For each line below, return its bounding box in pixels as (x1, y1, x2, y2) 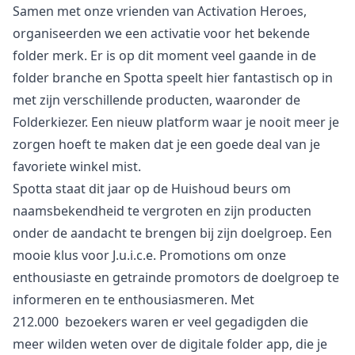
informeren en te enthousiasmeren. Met (13, 291, 254, 308)
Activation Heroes (197, 2, 303, 20)
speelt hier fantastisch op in (163, 69, 333, 86)
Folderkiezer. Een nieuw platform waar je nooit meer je (13, 113, 339, 131)
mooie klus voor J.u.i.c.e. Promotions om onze (13, 246, 286, 264)
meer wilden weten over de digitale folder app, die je (13, 335, 327, 353)
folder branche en (13, 69, 124, 86)
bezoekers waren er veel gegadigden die (65, 313, 308, 330)
